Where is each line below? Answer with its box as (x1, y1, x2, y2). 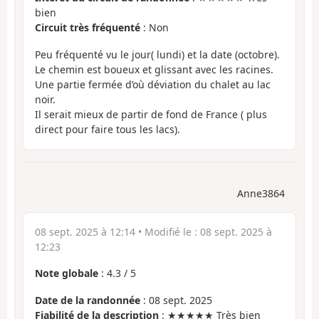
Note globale (35, 266, 98, 280)
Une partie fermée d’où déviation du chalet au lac (35, 78, 271, 92)
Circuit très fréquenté (35, 20, 140, 34)
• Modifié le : (135, 224, 200, 239)
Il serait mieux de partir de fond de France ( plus (35, 108, 267, 122)
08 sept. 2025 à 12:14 (35, 224, 135, 239)
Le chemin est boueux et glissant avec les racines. (35, 63, 273, 77)
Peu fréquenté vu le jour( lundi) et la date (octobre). (35, 48, 280, 62)
